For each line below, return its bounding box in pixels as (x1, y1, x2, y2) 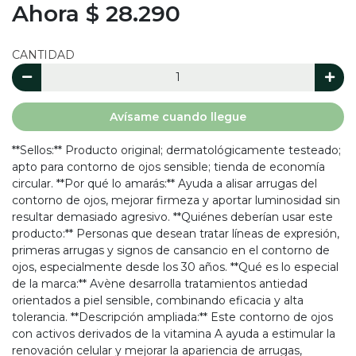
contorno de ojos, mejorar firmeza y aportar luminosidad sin (12, 192, 340, 207)
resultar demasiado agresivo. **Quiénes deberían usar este (12, 209, 333, 224)
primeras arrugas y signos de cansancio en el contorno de (12, 242, 330, 257)
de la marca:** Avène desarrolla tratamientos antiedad (12, 276, 308, 291)
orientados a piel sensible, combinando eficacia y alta (12, 292, 304, 308)
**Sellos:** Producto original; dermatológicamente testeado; (12, 142, 341, 157)
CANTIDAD (12, 47, 75, 62)
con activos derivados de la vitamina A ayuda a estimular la (12, 326, 335, 341)
